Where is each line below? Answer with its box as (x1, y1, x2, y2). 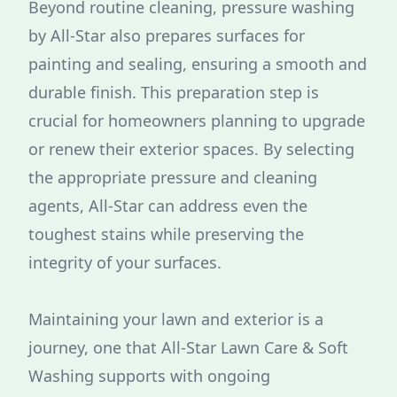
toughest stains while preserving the (28, 223, 304, 245)
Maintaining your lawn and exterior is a (28, 308, 323, 330)
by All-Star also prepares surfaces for (28, 25, 305, 46)
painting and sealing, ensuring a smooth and (28, 53, 367, 74)
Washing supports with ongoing (28, 365, 270, 386)
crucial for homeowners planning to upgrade (28, 110, 365, 131)
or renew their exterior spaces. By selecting (28, 138, 354, 160)
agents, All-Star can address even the (28, 195, 307, 216)
